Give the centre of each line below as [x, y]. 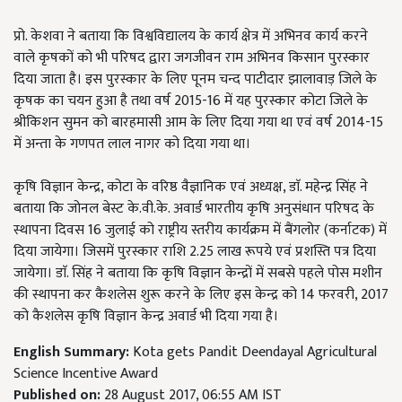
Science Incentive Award [86, 374]
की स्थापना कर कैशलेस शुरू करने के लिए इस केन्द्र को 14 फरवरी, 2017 [201, 295]
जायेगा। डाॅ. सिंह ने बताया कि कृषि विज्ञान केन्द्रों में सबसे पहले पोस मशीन [198, 273]
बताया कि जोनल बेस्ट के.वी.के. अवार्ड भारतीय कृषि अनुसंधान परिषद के [194, 209]
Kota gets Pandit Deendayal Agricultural [255, 352]
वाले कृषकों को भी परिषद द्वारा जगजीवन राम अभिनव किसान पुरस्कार [192, 58]
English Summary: [73, 352]
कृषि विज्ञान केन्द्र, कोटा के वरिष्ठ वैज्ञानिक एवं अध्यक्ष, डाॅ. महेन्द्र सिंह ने [191, 187]
